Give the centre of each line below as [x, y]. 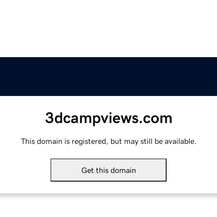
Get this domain [108, 170]
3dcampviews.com [108, 118]
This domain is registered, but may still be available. [108, 141]
